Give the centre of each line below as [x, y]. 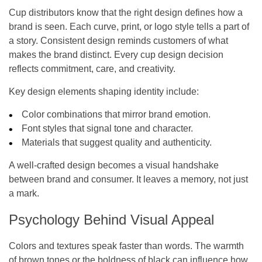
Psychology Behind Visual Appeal [111, 219]
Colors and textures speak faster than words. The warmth [126, 246]
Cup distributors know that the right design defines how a [126, 12]
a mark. [24, 193]
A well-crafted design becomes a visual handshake [114, 165]
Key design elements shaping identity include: [104, 91]
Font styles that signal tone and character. [108, 128]
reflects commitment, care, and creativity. [92, 68]
